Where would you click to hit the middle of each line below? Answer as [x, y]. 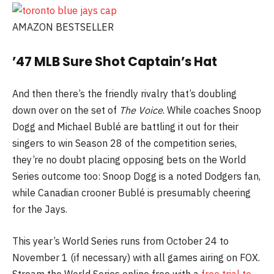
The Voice [141, 110]
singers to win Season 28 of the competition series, [124, 143]
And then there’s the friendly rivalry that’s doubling [124, 94]
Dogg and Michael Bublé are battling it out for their [125, 127]
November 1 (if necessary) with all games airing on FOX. [136, 257]
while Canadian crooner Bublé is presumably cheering [131, 193]
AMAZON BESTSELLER [63, 27]
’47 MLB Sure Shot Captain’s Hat [115, 61]
